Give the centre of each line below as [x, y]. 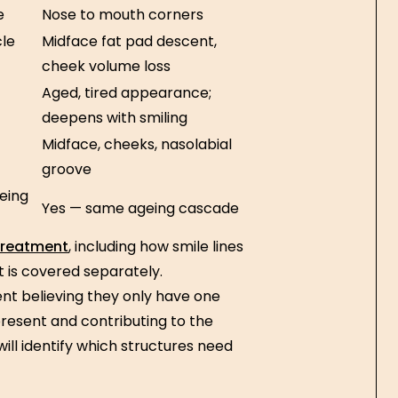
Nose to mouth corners [123, 15]
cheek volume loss [106, 66]
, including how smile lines [156, 247]
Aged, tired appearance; [127, 93]
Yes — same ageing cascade [140, 208]
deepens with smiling [115, 118]
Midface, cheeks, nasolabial [137, 144]
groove [67, 169]
